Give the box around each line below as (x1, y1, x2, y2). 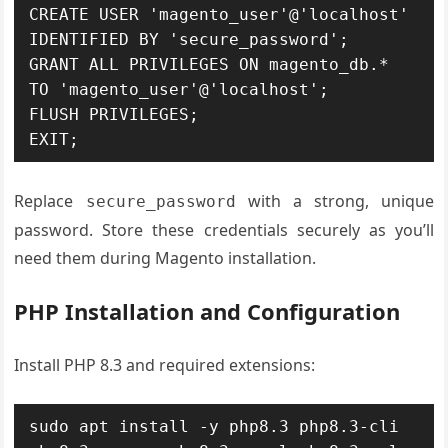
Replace (14, 190, 86, 212)
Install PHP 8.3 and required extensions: (14, 354, 316, 376)
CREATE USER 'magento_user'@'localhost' (29, 5, 410, 24)
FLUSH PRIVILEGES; (29, 105, 200, 124)
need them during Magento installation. (14, 247, 317, 269)
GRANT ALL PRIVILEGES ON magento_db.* (29, 55, 390, 74)
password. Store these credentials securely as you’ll (14, 219, 434, 241)
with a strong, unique (235, 190, 434, 212)
